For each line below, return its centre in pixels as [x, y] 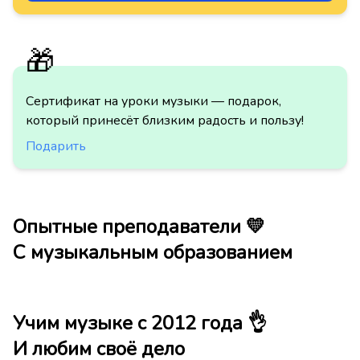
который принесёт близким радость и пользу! [165, 121]
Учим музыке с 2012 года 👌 [140, 323]
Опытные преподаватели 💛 [139, 227]
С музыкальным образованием [153, 252]
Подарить [56, 146]
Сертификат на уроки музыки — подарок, [153, 101]
